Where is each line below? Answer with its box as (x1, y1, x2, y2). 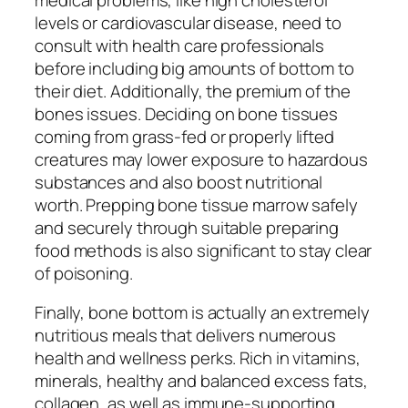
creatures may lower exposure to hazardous (35, 147, 368, 171)
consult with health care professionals (35, 33, 325, 57)
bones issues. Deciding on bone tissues (35, 101, 339, 126)
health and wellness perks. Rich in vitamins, (35, 346, 361, 371)
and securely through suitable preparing (35, 215, 340, 240)
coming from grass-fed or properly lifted (35, 124, 334, 148)
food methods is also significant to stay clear (35, 238, 372, 262)
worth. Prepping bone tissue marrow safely (35, 192, 358, 217)
